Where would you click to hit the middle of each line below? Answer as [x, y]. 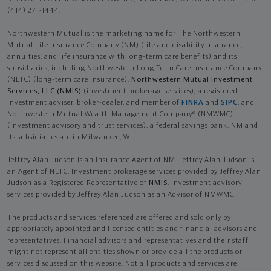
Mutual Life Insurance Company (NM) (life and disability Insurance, [125, 45]
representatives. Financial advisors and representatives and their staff [128, 240]
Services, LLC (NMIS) [44, 91]
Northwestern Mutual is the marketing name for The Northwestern [124, 34]
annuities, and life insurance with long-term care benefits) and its [122, 57]
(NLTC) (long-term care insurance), [69, 80]
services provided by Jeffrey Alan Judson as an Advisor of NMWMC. [122, 194]
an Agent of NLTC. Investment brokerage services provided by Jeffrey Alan [134, 171]
